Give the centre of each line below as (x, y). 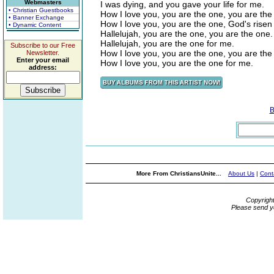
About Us (241, 173)
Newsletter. (43, 53)
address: (43, 67)
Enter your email (43, 60)
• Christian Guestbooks (41, 10)
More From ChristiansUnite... (180, 173)
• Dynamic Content (35, 25)
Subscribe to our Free (43, 45)
